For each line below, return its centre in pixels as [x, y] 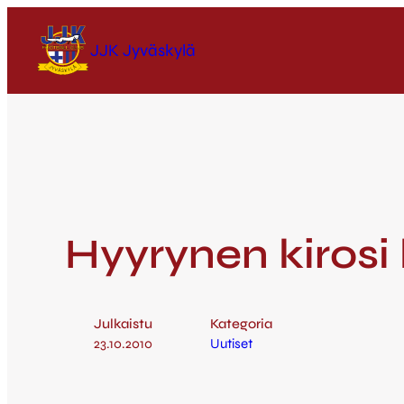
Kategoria [241, 324]
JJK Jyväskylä [143, 50]
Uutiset [231, 344]
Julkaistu [123, 324]
